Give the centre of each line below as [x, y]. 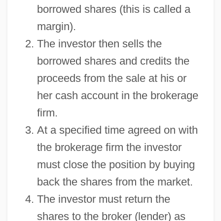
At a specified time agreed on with [117, 130]
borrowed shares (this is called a [113, 9]
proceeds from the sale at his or [111, 78]
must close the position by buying [116, 164]
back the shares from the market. [115, 182]
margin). [56, 26]
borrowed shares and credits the [113, 61]
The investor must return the [103, 199]
